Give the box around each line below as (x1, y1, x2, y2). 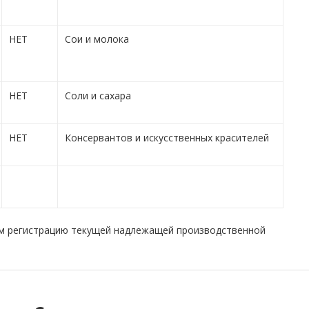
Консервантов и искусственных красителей (64, 130, 269, 144)
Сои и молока (64, 32, 129, 46)
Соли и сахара (64, 88, 131, 102)
